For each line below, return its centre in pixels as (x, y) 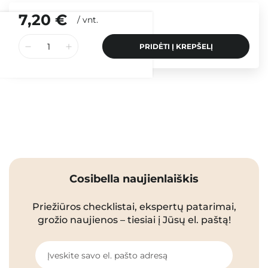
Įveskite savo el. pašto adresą (107, 256)
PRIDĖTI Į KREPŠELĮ (176, 47)
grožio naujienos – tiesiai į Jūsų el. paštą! (134, 220)
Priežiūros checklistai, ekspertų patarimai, (134, 207)
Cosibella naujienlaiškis (134, 179)
